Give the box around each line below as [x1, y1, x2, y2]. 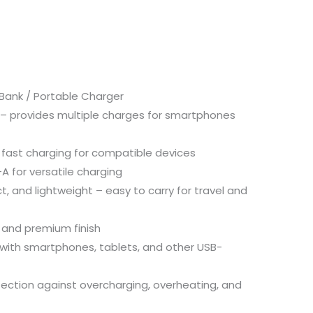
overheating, [153, 277, 221, 292]
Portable [34, 88, 81, 103]
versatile [29, 163, 77, 179]
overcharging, [80, 277, 153, 292]
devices [155, 145, 196, 160]
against [37, 277, 80, 292]
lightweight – [35, 182, 105, 198]
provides [10, 107, 57, 122]
